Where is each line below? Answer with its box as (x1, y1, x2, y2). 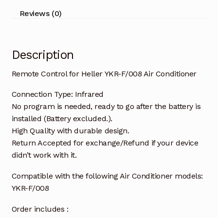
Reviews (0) (19, 8, 62, 18)
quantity (11, 3, 42, 13)
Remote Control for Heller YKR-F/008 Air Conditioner (11, 69, 197, 78)
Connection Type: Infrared (11, 90, 104, 99)
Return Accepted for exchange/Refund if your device (11, 138, 199, 148)
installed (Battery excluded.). (11, 114, 112, 124)
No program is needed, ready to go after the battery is (11, 102, 201, 111)
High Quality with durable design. (11, 126, 129, 136)
